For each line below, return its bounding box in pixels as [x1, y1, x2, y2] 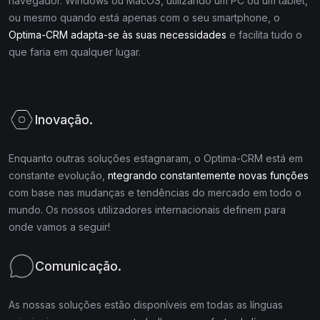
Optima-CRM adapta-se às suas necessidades [9, 29, 226, 41]
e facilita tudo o [226, 29, 302, 41]
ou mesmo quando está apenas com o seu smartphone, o [9, 11, 280, 24]
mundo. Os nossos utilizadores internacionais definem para [9, 204, 286, 216]
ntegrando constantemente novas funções [108, 169, 309, 182]
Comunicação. [35, 258, 121, 274]
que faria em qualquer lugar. [9, 46, 141, 59]
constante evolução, [9, 169, 108, 182]
